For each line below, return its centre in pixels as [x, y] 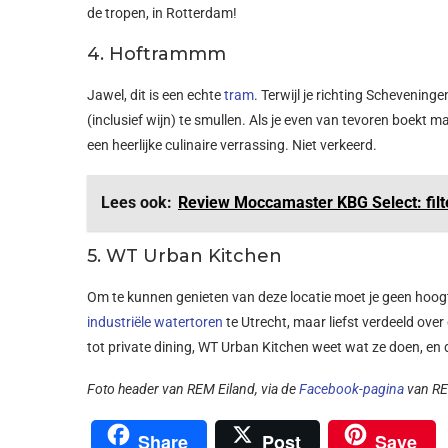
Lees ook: [136, 202]
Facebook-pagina [351, 388]
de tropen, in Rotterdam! [162, 12]
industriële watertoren [155, 321]
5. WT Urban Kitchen [184, 255]
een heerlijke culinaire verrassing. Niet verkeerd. [232, 144]
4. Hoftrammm [156, 53]
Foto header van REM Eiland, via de [193, 388]
